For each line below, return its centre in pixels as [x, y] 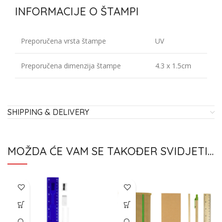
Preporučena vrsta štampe [63, 41]
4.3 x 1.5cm [173, 66]
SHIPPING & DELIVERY [48, 112]
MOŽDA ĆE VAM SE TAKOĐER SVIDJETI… [111, 151]
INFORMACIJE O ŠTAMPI [77, 12]
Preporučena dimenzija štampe [71, 66]
